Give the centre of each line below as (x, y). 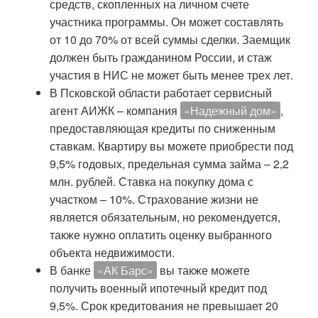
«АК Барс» (125, 270)
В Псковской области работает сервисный (161, 93)
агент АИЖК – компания (115, 110)
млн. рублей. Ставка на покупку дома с (152, 181)
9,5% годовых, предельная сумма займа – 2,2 (169, 164)
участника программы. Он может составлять (166, 22)
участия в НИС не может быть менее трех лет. (171, 75)
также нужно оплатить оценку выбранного (161, 235)
